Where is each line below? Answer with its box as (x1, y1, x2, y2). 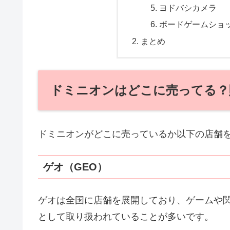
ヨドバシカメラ (159, 3, 217, 13)
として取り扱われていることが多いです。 (38, 212, 214, 222)
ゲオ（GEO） (43, 161, 107, 173)
